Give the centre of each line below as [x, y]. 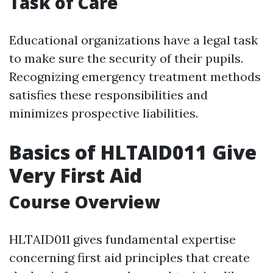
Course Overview [84, 202]
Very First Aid [76, 175]
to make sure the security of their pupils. [126, 58]
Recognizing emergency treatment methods [135, 76]
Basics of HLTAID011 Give [133, 152]
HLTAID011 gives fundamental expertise [122, 239]
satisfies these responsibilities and [108, 95]
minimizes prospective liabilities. [104, 113]
